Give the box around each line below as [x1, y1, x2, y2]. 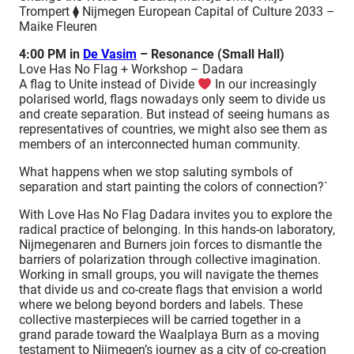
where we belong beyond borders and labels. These [19, 297, 303, 313]
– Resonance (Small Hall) [137, 47, 284, 62]
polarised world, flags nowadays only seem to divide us [19, 92, 326, 107]
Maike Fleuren [19, 19, 97, 35]
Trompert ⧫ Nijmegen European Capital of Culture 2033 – [19, 4, 335, 20]
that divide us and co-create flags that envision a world [19, 282, 322, 298]
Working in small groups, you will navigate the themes [19, 267, 318, 283]
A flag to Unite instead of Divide [19, 77, 198, 92]
